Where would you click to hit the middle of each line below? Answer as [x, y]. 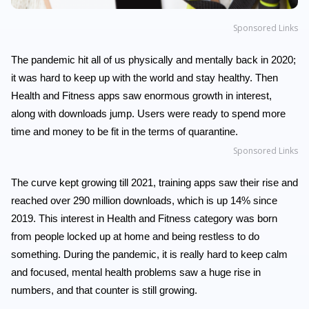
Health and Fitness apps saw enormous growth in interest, [141, 96]
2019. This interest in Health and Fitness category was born [144, 219]
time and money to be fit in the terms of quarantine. [124, 132]
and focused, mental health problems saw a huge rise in [136, 272]
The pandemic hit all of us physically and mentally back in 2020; [153, 60]
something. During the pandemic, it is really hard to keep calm [149, 255]
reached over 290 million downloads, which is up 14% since [144, 201]
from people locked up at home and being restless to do [135, 237]
